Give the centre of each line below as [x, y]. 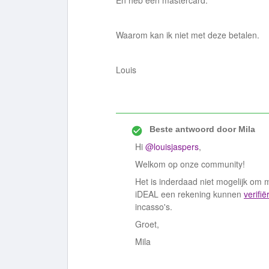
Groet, [147, 224]
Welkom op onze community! [190, 164]
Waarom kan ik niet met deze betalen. [188, 35]
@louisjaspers [172, 147]
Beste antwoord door [193, 129]
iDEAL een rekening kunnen [189, 194]
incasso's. [155, 207]
